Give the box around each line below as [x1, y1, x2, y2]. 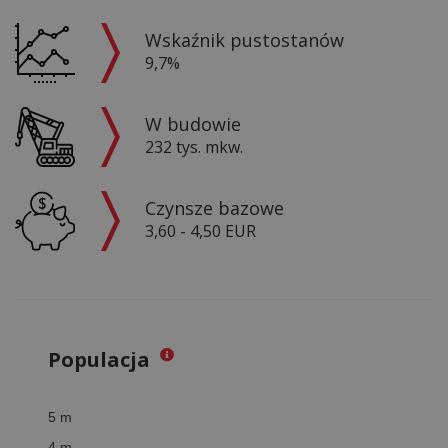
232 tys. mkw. [145, 136, 243, 158]
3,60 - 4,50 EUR [145, 220, 256, 242]
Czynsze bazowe [145, 196, 284, 220]
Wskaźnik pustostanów [145, 28, 344, 52]
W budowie [145, 112, 241, 136]
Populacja [48, 345, 155, 373]
